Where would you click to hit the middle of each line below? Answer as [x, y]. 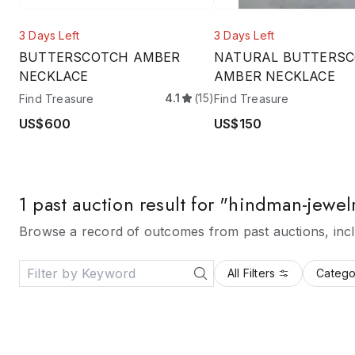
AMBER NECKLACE [275, 76]
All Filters [252, 273]
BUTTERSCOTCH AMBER [100, 57]
